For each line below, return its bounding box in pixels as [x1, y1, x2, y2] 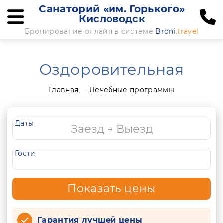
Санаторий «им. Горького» [39, 3, 185, 15]
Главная [49, 85, 79, 94]
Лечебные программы [89, 85, 174, 94]
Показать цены [67, 182, 156, 195]
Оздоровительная [39, 60, 184, 79]
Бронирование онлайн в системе [24, 27, 156, 36]
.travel [175, 27, 199, 36]
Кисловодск [78, 13, 145, 25]
